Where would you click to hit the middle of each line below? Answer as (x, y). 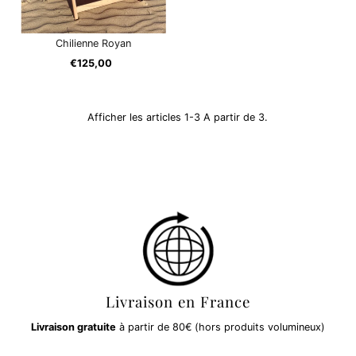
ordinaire (115, 79)
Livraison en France (178, 302)
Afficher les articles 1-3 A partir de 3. (178, 118)
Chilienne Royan (94, 44)
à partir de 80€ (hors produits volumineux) (221, 327)
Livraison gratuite (74, 327)
